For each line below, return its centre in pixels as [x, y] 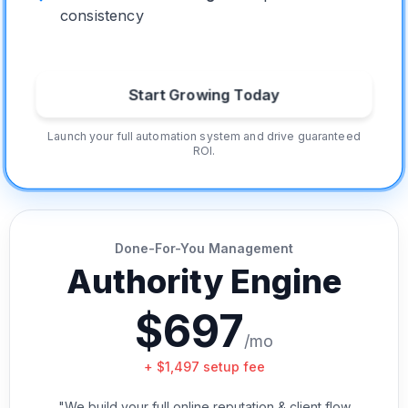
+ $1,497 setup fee [204, 367]
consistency [102, 15]
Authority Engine [204, 281]
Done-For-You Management [204, 248]
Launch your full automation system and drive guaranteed [204, 136]
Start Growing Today [204, 94]
